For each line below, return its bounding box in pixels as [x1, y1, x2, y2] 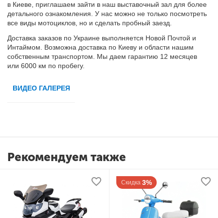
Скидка [121, 179, 141, 186]
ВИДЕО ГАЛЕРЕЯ [12, 84, 70, 92]
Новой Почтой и [144, 34, 197, 42]
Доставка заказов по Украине [7, 34, 102, 42]
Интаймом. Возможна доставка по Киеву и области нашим [7, 43, 194, 52]
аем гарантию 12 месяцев [113, 53, 198, 61]
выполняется [102, 34, 144, 42]
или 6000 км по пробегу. [7, 62, 85, 70]
